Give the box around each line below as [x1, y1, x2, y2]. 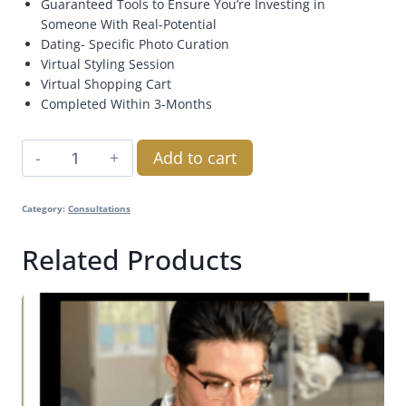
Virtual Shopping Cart [41, 74, 171, 92]
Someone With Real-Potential [41, 14, 217, 33]
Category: [22, 202, 68, 215]
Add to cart [152, 146, 237, 169]
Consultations [68, 202, 130, 215]
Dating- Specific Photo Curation [41, 34, 229, 53]
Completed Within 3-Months [41, 94, 212, 112]
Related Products [22, 240, 242, 278]
